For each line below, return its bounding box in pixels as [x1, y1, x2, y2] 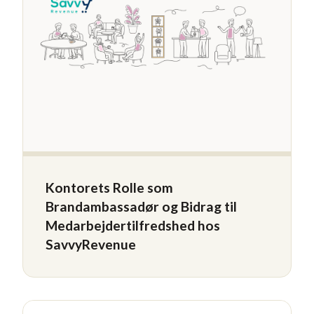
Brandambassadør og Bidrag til [46, 198, 237, 215]
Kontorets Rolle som [46, 179, 173, 196]
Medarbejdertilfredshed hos [46, 217, 220, 234]
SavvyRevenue [46, 236, 136, 253]
